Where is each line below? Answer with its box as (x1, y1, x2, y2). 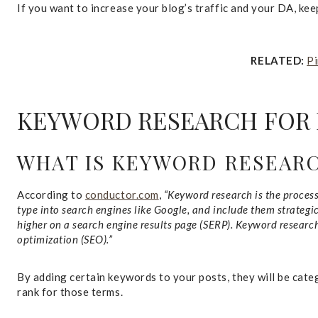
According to (17, 188, 85, 201)
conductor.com (84, 188, 159, 201)
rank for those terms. (17, 285, 124, 298)
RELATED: (251, 54, 307, 67)
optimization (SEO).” (17, 233, 113, 246)
